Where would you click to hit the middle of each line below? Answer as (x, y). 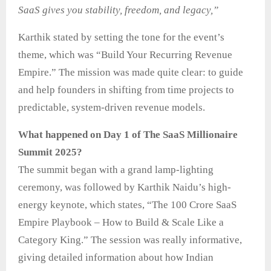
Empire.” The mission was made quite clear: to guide (131, 73)
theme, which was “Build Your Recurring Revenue (125, 55)
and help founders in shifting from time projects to (126, 90)
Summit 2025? (50, 152)
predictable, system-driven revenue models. (112, 108)
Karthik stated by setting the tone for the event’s (121, 38)
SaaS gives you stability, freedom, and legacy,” (118, 10)
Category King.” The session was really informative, (130, 240)
